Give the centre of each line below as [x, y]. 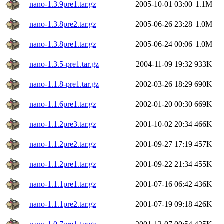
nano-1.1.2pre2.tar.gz [63, 144]
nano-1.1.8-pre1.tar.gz [64, 84]
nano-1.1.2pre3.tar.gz [63, 124]
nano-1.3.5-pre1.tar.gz [64, 64]
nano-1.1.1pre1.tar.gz [63, 184]
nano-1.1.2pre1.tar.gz [63, 164]
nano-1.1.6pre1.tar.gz [63, 104]
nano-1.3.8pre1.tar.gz [63, 44]
